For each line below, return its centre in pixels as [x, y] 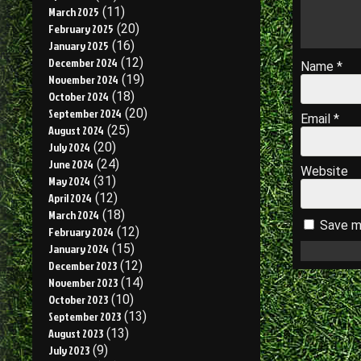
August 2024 [76, 130]
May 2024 [69, 181]
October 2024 [79, 96]
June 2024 [71, 164]
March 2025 [74, 12]
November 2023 [83, 282]
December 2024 [83, 62]
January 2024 [79, 249]
